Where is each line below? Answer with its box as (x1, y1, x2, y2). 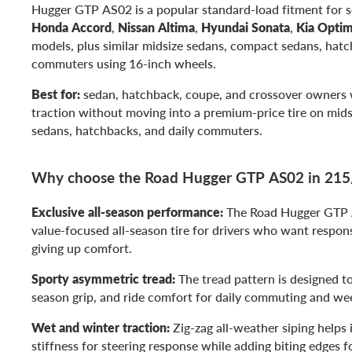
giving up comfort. (31, 238, 132, 257)
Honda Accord (31, 18, 112, 37)
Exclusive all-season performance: (31, 202, 223, 221)
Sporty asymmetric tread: (31, 269, 175, 288)
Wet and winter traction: (31, 317, 170, 336)
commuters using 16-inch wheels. (31, 54, 216, 73)
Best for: (31, 85, 80, 104)
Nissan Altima (118, 18, 195, 37)
